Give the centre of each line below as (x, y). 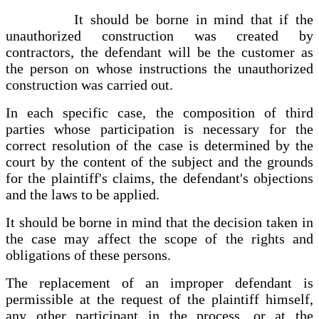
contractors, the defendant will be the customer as (159, 52)
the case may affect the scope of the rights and (159, 239)
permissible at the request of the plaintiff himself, (159, 299)
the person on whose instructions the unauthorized (159, 69)
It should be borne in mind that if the (159, 20)
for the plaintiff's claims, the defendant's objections (159, 178)
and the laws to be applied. (83, 195)
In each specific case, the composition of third (159, 113)
